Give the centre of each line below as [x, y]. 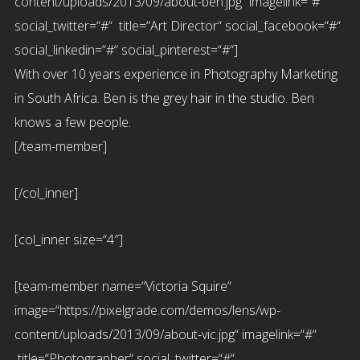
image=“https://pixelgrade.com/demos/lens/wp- [147, 310]
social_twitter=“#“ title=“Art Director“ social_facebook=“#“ [177, 26]
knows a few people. [72, 122]
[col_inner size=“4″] [68, 239]
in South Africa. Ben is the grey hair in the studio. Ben [164, 98]
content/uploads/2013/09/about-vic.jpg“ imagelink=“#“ [165, 334]
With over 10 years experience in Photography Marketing [176, 74]
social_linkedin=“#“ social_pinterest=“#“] [126, 50]
